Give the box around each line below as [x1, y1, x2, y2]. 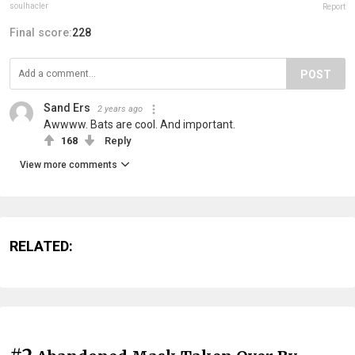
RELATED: [10, 237, 73, 254]
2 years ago [97, 103, 143, 114]
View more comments [20, 158, 117, 170]
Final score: [10, 25, 72, 39]
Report [323, 2, 345, 11]
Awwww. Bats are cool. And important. [44, 117, 235, 131]
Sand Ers [44, 101, 90, 114]
